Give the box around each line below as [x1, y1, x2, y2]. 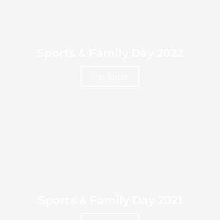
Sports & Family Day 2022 [37, 46, 183, 60]
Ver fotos [93, 72, 127, 81]
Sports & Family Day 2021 [38, 193, 182, 207]
